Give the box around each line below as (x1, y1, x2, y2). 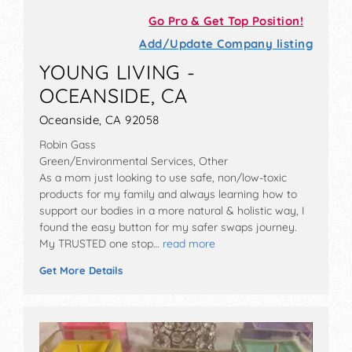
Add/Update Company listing (139, 35, 313, 51)
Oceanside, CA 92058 (39, 112, 159, 127)
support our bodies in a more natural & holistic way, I (39, 203, 305, 218)
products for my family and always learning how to (39, 186, 297, 201)
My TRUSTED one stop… (39, 236, 159, 251)
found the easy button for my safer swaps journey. (39, 219, 297, 234)
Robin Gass (39, 137, 96, 152)
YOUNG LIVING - (39, 59, 196, 84)
